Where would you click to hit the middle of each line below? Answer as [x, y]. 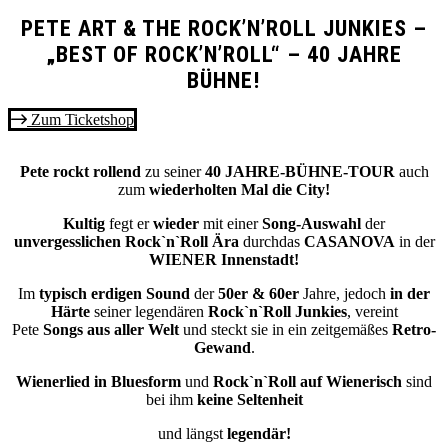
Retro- [414, 330]
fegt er [131, 224]
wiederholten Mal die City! [237, 190]
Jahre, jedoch [344, 294]
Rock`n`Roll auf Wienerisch [307, 382]
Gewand [222, 348]
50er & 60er [258, 294]
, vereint [372, 312]
